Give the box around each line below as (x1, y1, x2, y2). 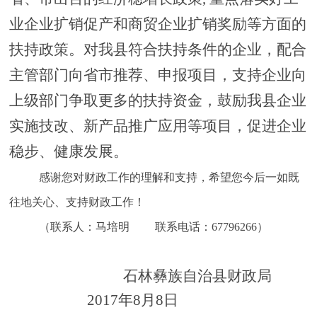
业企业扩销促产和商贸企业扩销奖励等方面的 (8, 16, 306, 33)
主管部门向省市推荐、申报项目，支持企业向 (8, 67, 306, 84)
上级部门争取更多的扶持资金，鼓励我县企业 (8, 92, 306, 110)
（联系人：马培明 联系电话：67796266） (38, 221, 268, 234)
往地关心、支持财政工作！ (8, 196, 145, 209)
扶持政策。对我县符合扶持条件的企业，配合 (8, 41, 306, 59)
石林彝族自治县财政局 (123, 267, 272, 285)
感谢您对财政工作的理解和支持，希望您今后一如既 (38, 171, 299, 184)
